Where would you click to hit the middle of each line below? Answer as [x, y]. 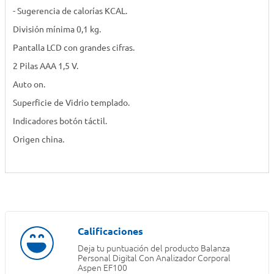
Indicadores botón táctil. [60, 121]
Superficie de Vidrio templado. [71, 103]
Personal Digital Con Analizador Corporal [154, 258]
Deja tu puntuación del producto [138, 249]
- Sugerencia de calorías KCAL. [70, 11]
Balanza [215, 249]
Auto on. [29, 85]
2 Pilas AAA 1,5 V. [46, 66]
